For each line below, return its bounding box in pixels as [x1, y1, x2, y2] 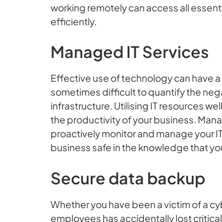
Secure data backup [51, 167, 205, 188]
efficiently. [51, 15, 97, 27]
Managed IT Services [51, 42, 209, 62]
